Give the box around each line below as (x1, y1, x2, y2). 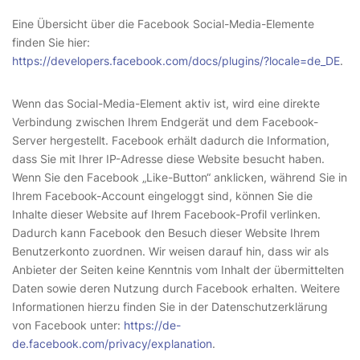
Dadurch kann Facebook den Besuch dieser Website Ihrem (12, 226, 320, 239)
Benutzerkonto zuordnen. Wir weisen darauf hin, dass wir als (12, 244, 329, 258)
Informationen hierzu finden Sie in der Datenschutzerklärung (12, 300, 328, 313)
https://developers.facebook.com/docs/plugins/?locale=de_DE (12, 54, 340, 67)
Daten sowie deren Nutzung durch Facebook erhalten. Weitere (12, 281, 340, 295)
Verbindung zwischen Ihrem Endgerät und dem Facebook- (12, 115, 318, 129)
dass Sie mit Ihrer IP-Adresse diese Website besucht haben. (12, 152, 325, 166)
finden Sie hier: (12, 35, 90, 49)
